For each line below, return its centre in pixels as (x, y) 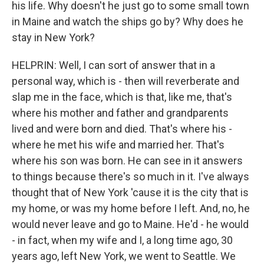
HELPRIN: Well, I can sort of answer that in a (113, 65)
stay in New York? (53, 37)
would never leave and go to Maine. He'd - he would (130, 224)
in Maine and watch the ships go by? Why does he (128, 22)
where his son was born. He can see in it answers (127, 161)
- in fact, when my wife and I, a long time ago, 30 (122, 240)
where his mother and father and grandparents (120, 113)
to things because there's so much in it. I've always (131, 176)
